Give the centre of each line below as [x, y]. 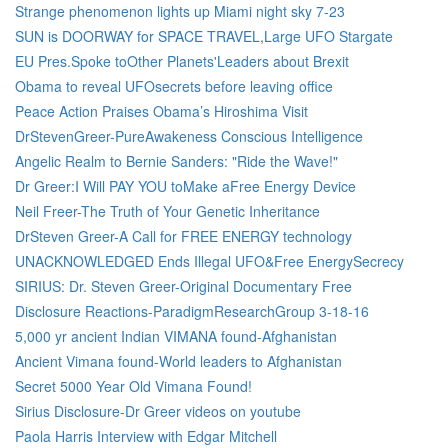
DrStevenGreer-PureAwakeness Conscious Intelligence [189, 136]
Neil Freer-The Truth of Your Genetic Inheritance [167, 211]
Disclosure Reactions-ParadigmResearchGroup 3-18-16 [192, 311]
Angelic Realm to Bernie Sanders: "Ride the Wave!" [176, 161]
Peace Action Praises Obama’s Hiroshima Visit [161, 111]
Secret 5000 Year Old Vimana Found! [133, 386]
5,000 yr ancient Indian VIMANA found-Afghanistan [176, 336]
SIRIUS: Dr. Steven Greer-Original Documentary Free [183, 286]
